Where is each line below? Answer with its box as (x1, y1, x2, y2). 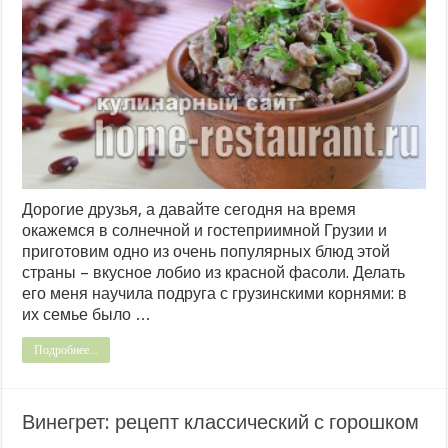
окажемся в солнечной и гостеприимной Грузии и (22, 221, 388, 241)
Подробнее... (34, 343, 99, 358)
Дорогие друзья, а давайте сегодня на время (22, 200, 357, 220)
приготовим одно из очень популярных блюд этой (22, 242, 391, 262)
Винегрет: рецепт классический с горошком (22, 410, 420, 435)
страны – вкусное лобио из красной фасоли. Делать (22, 263, 406, 283)
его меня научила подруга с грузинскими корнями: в (22, 284, 408, 304)
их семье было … (22, 305, 152, 325)
